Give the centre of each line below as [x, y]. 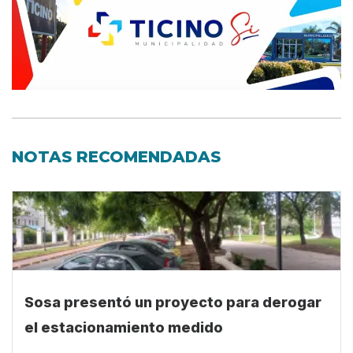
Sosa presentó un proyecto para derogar [173, 311]
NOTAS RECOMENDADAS [116, 166]
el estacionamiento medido [124, 336]
